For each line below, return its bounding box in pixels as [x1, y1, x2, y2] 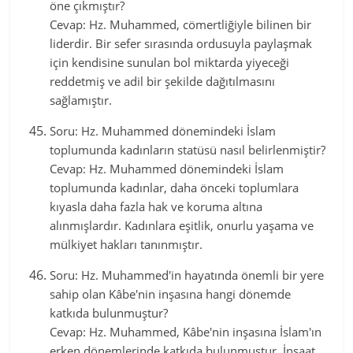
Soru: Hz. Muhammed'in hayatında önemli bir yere [50, 267, 325, 283]
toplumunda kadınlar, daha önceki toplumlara [50, 180, 299, 195]
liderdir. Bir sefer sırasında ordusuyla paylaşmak [50, 35, 313, 51]
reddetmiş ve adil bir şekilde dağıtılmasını [50, 73, 276, 89]
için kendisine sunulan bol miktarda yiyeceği [50, 54, 290, 70]
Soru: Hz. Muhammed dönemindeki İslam [50, 123, 277, 139]
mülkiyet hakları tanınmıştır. [50, 236, 203, 252]
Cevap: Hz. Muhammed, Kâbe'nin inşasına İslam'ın [50, 324, 322, 340]
